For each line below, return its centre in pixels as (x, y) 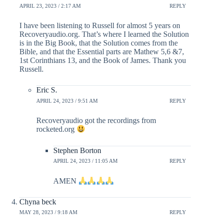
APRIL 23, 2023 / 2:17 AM (50, 6)
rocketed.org (56, 129)
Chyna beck (38, 201)
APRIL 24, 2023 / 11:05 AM (85, 161)
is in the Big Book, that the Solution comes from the (99, 43)
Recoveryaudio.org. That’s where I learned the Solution (104, 34)
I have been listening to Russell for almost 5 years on (100, 26)
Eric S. (47, 90)
